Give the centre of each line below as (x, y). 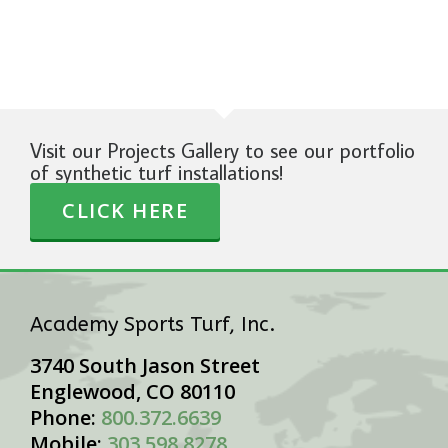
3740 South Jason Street (145, 365)
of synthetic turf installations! (156, 172)
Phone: (65, 417)
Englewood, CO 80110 (132, 391)
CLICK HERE (125, 210)
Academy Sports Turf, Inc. (153, 324)
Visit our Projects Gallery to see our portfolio (222, 150)
